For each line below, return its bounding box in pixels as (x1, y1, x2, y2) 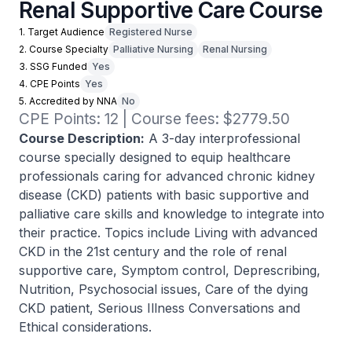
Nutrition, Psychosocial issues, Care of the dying (19, 281, 308, 297)
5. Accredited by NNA (19, 95, 117, 107)
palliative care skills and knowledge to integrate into (19, 206, 324, 222)
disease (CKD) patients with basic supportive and (19, 187, 309, 203)
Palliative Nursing (113, 43, 193, 55)
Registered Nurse (109, 26, 192, 38)
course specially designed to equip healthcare (19, 149, 291, 165)
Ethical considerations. (19, 319, 152, 335)
